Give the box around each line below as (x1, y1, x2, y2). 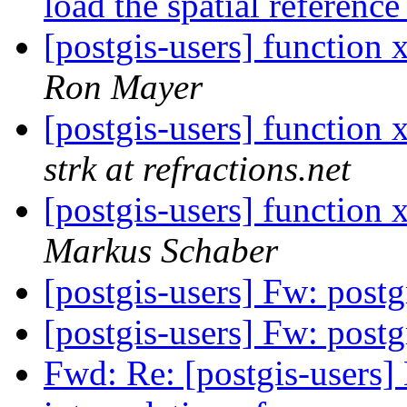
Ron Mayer (44, 67, 203, 107)
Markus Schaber (44, 231, 278, 271)
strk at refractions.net (44, 149, 351, 189)
